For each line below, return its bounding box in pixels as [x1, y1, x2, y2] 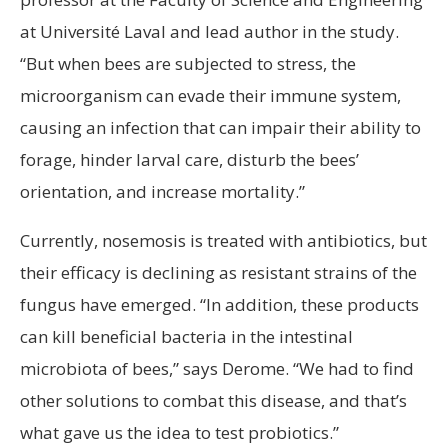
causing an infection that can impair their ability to [20, 115, 421, 139]
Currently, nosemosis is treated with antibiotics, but [20, 228, 427, 252]
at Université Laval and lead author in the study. [20, 19, 399, 43]
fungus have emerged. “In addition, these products [20, 292, 419, 316]
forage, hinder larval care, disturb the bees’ [20, 147, 359, 171]
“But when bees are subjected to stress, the [20, 51, 356, 75]
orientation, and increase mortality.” [20, 179, 305, 203]
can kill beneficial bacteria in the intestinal [20, 324, 353, 348]
